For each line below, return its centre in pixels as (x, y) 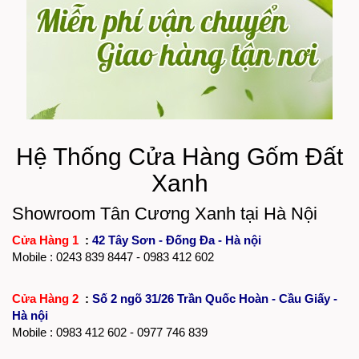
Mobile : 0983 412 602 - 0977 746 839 (110, 333)
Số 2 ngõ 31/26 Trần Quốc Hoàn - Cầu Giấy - (215, 299)
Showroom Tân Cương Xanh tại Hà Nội (165, 214)
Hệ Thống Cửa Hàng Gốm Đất (179, 157)
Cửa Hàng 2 (47, 299)
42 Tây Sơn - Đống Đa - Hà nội (177, 240)
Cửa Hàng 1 (47, 240)
